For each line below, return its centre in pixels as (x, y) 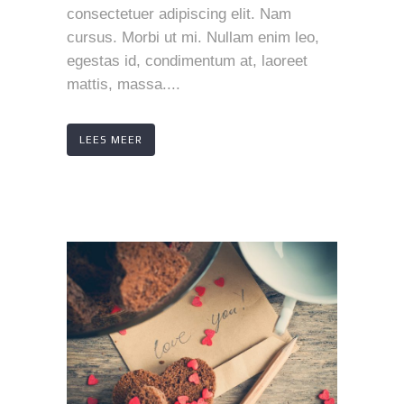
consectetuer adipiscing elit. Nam (179, 14)
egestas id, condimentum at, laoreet (187, 60)
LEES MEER (111, 139)
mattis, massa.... (124, 84)
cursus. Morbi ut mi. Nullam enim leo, (193, 37)
